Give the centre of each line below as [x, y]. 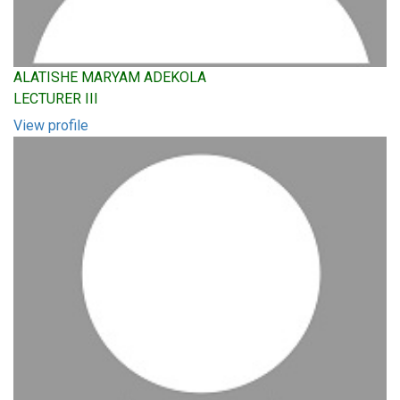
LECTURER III [56, 99]
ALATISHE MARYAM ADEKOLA [110, 77]
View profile [51, 125]
